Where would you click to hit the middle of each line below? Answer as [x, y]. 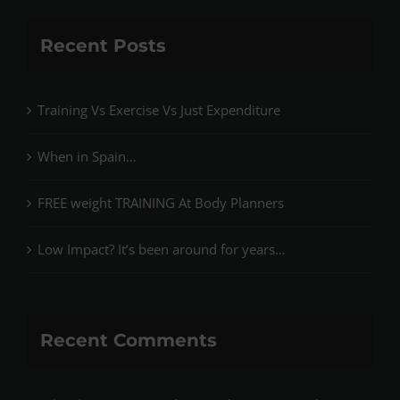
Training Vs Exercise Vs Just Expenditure [159, 110]
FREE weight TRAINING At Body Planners [161, 203]
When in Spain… [87, 157]
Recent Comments [129, 340]
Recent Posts [103, 45]
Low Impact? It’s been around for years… [162, 250]
